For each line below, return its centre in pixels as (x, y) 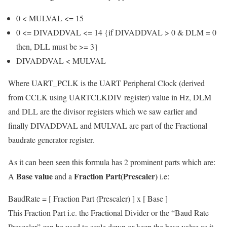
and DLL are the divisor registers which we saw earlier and (103, 111)
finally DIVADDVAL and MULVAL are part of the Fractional (108, 126)
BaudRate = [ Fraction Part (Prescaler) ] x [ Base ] (88, 199)
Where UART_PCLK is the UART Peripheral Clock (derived (106, 83)
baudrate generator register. (51, 140)
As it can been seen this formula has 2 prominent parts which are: (112, 162)
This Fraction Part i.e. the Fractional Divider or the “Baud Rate (108, 213)
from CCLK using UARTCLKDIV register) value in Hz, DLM (110, 97)
